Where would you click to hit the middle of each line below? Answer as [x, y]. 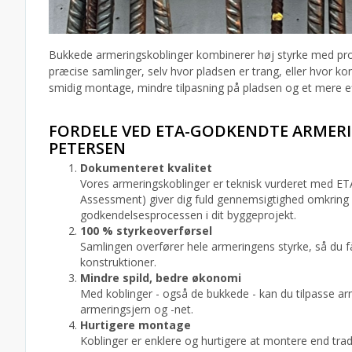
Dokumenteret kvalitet [146, 168]
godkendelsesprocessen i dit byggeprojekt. [188, 215]
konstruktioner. [118, 262]
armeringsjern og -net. [137, 310]
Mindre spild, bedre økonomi [161, 278]
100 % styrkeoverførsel [146, 231]
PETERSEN [87, 148]
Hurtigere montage [136, 325]
